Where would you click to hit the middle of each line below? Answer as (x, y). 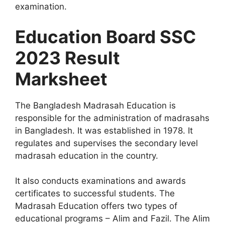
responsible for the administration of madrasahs (112, 118)
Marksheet (61, 79)
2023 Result (68, 58)
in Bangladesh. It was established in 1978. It (104, 130)
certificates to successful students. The (95, 194)
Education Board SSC (105, 36)
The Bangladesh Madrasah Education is (95, 105)
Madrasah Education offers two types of (96, 206)
